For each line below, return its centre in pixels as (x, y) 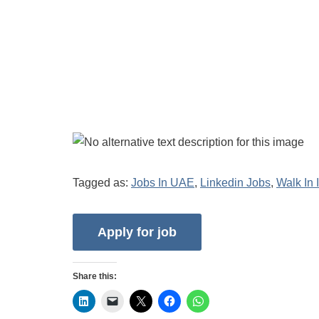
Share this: (95, 277)
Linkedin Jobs (235, 183)
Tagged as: (102, 183)
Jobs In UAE (163, 183)
